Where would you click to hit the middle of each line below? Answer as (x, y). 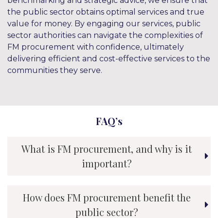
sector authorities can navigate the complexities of (105, 35)
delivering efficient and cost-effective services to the (109, 58)
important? (107, 163)
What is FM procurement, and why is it (107, 148)
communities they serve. (55, 70)
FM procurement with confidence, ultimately (96, 47)
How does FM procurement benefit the (107, 197)
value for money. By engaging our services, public (104, 23)
